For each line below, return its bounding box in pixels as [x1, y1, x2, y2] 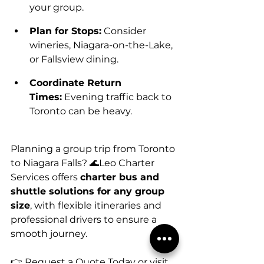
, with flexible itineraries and [30, 199, 164, 211]
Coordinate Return [29, 77, 124, 88]
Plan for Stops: [29, 25, 101, 37]
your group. [29, 1, 84, 13]
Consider [101, 25, 148, 37]
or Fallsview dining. [29, 53, 118, 65]
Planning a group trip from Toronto [11, 143, 177, 154]
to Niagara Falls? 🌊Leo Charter [11, 157, 157, 169]
